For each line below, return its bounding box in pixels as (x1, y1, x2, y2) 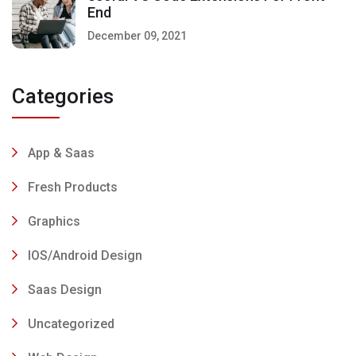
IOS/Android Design (28, 247, 142, 263)
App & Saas (28, 145, 95, 161)
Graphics (28, 213, 80, 229)
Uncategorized (28, 315, 114, 331)
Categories (12, 83, 114, 108)
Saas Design (28, 281, 102, 297)
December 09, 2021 (87, 29, 187, 42)
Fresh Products (28, 179, 118, 195)
